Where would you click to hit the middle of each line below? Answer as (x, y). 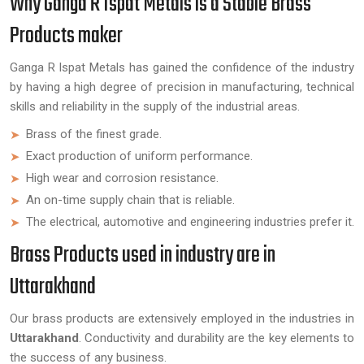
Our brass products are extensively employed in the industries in (182, 318)
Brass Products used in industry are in (143, 256)
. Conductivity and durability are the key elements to (217, 338)
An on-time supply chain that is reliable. (130, 200)
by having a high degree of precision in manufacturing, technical (182, 87)
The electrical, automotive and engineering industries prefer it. (190, 222)
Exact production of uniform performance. (139, 156)
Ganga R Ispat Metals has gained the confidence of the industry (182, 67)
